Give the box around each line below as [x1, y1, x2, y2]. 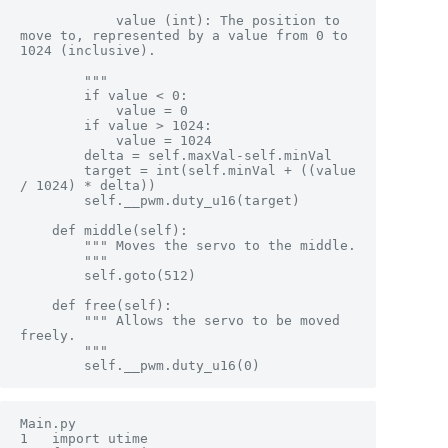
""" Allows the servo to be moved [20, 313, 84, 329]
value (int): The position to [20, 13, 116, 29]
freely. [20, 328, 76, 344]
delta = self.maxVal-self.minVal [20, 148, 84, 164]
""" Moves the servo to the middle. [20, 238, 84, 254]
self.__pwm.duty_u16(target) [20, 193, 84, 209]
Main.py [20, 416, 76, 432]
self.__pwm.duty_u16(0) [84, 358, 260, 374]
